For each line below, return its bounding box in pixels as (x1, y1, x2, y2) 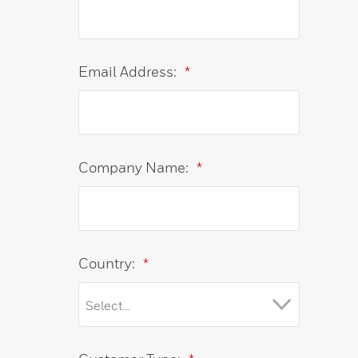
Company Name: (78, 158, 189, 176)
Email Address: (78, 62, 177, 80)
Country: (78, 254, 136, 272)
